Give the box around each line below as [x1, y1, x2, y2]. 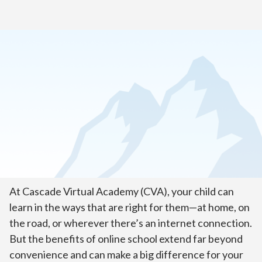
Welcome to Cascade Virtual [9, 116, 225, 137]
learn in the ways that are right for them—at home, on [9, 201, 250, 214]
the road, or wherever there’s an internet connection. [9, 216, 252, 230]
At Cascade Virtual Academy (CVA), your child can [9, 185, 234, 198]
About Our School [49, 50, 130, 63]
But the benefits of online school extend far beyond [9, 232, 243, 246]
